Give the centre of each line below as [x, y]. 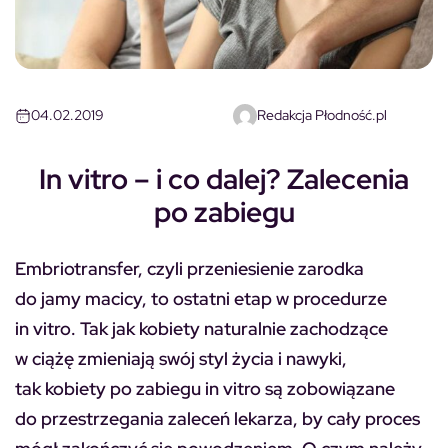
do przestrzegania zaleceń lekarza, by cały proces [217, 418]
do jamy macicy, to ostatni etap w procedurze [201, 298]
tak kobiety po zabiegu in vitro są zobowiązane [205, 388]
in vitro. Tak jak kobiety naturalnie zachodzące [201, 328]
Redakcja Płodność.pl [322, 115]
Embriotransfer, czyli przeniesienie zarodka [189, 268]
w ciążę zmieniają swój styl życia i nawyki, [181, 358]
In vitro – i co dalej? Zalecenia [224, 178]
